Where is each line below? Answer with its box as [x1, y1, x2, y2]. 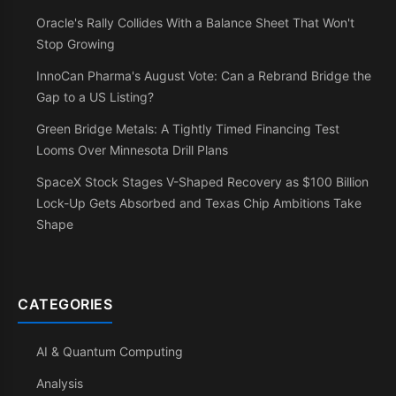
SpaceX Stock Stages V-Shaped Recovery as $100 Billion [36, 174, 369, 189]
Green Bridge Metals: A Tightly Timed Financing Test [36, 121, 339, 136]
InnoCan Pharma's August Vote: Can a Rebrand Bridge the [36, 68, 371, 83]
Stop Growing [36, 36, 115, 51]
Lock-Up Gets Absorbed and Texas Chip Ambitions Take [36, 195, 362, 210]
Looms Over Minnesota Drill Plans [36, 142, 228, 157]
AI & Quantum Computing [36, 344, 183, 359]
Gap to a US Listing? [36, 89, 154, 104]
